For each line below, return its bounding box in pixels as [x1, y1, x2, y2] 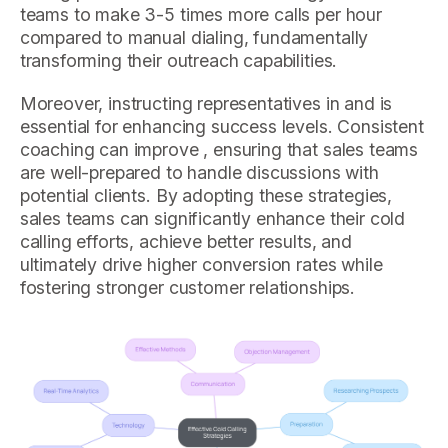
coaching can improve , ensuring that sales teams [19, 138, 419, 160]
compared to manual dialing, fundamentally [19, 27, 369, 49]
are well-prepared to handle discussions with [19, 161, 379, 183]
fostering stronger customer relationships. [19, 276, 356, 298]
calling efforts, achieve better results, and [19, 230, 352, 252]
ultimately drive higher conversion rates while [19, 253, 383, 275]
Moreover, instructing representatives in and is [19, 92, 393, 114]
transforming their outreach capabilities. [19, 50, 338, 72]
